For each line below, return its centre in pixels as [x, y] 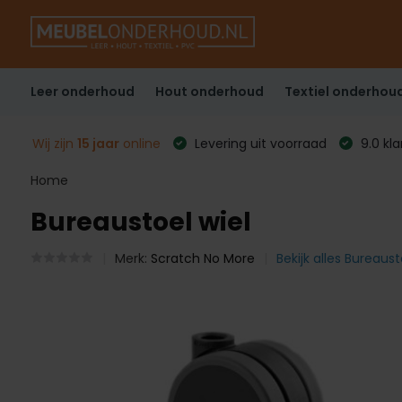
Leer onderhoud [82, 92]
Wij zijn [54, 143]
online [140, 143]
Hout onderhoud [209, 92]
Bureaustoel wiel [140, 222]
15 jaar [98, 143]
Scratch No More [202, 258]
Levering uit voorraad [258, 143]
